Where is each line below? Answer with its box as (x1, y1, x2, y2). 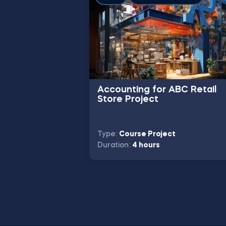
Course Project (119, 131, 176, 138)
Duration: (97, 142, 132, 149)
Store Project (97, 95, 158, 104)
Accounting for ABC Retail (97, 85, 216, 94)
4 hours (132, 142, 160, 149)
